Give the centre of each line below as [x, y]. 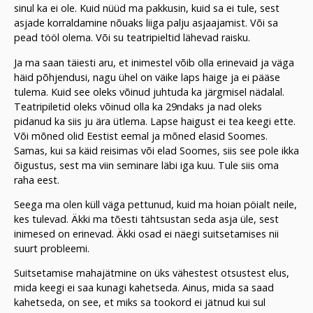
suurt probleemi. [52, 249]
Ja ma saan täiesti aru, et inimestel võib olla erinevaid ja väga [154, 62]
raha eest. [37, 180]
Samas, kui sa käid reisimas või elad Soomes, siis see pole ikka [156, 150]
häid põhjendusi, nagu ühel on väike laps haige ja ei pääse [147, 77]
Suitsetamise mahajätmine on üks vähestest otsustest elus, [152, 273]
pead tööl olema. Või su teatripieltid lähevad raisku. [132, 38]
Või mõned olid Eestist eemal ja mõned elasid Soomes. [141, 136]
